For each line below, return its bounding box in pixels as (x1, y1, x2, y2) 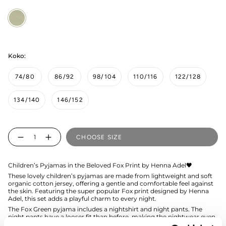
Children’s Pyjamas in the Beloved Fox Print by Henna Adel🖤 (8, 161, 192, 169)
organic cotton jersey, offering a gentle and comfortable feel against (8, 180, 213, 188)
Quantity (8, 127, 34, 135)
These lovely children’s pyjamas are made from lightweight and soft (8, 172, 212, 180)
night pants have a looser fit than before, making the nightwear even (8, 213, 215, 221)
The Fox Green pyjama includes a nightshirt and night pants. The (8, 205, 202, 213)
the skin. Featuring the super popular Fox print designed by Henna (8, 187, 209, 195)
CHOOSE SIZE (76, 133, 123, 141)
